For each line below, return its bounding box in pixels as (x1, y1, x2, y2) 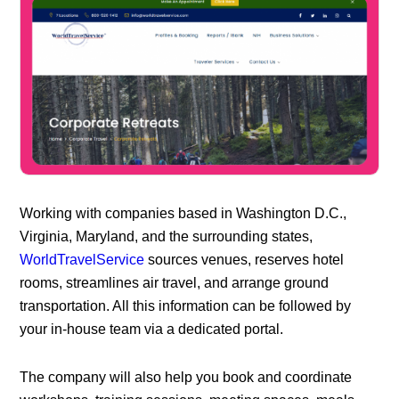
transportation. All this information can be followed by (20, 297, 352, 313)
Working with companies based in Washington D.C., (20, 205, 347, 221)
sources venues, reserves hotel (144, 251, 345, 267)
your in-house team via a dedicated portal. (20, 321, 284, 337)
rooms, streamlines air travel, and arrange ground (20, 274, 330, 290)
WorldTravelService (20, 251, 145, 267)
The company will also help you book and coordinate (20, 369, 353, 385)
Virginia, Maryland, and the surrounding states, (20, 228, 313, 244)
